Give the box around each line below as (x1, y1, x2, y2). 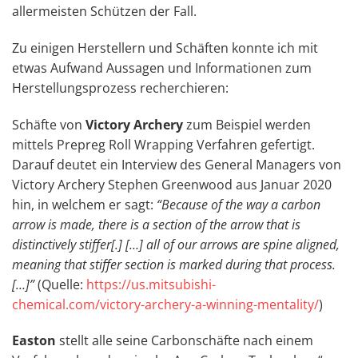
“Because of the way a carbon (157, 195, 320, 213)
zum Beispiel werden (183, 115, 311, 133)
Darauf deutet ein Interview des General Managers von (12, 155, 341, 173)
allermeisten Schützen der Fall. (12, 2, 197, 21)
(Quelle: (34, 275, 86, 293)
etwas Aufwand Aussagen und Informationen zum (12, 58, 312, 77)
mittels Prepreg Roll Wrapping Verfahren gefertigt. (12, 135, 315, 153)
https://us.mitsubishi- (86, 275, 216, 293)
